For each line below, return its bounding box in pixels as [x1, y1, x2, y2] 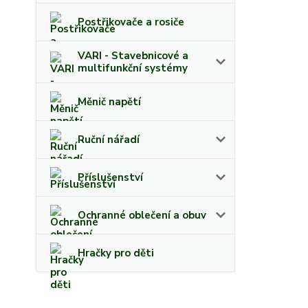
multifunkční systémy [78, 61, 188, 75]
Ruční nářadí [78, 133, 140, 146]
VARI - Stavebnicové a [78, 49, 188, 63]
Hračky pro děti [78, 246, 154, 260]
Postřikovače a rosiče [78, 15, 184, 29]
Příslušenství [78, 170, 143, 184]
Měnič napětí [78, 95, 141, 109]
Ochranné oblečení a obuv [78, 208, 206, 222]
